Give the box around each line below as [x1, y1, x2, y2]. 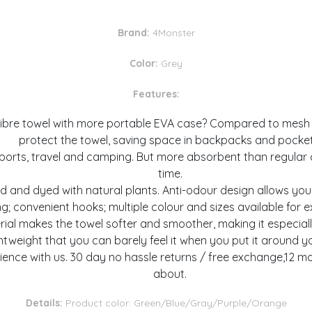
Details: [25, 297, 63, 310]
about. [153, 267, 187, 281]
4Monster [149, 26, 195, 40]
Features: [132, 88, 180, 101]
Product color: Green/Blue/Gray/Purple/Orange [62, 297, 287, 310]
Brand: [117, 26, 150, 40]
